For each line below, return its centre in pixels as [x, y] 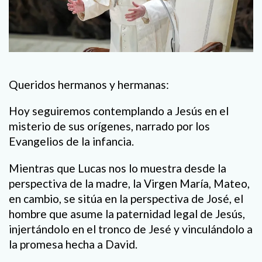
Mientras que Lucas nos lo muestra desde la [118, 168]
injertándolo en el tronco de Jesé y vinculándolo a [131, 229]
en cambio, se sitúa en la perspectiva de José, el [126, 198]
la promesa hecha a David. [73, 244]
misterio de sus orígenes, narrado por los [109, 126]
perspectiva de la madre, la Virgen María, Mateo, [129, 183]
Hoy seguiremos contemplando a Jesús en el [119, 111]
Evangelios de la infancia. [71, 142]
